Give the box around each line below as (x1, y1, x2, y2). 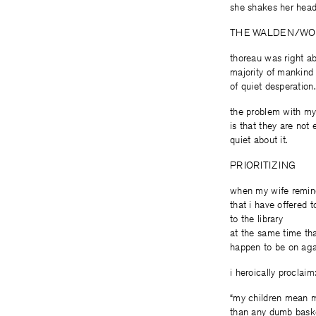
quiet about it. (230, 133, 288, 146)
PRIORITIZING (230, 159, 296, 171)
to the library (230, 212, 283, 225)
